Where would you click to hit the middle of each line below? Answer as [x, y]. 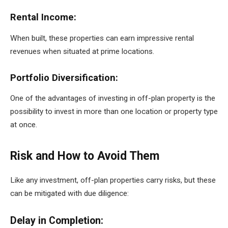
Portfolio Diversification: [65, 78]
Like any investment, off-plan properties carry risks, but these [113, 180]
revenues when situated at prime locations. [82, 52]
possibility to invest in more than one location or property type [114, 112]
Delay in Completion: [58, 221]
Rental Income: [45, 18]
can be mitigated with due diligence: [69, 193]
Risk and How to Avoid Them [85, 156]
